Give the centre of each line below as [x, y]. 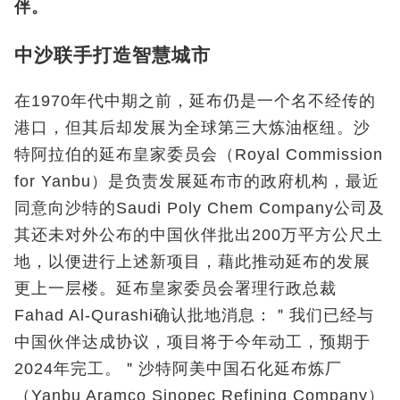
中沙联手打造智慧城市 [112, 55]
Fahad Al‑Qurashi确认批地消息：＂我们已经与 [194, 316]
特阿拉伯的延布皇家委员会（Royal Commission [199, 155]
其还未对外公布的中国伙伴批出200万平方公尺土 [199, 235]
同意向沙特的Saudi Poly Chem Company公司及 [200, 208]
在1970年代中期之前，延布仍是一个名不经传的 [195, 101]
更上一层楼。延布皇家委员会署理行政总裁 [175, 289]
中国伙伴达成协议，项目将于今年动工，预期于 [192, 342]
